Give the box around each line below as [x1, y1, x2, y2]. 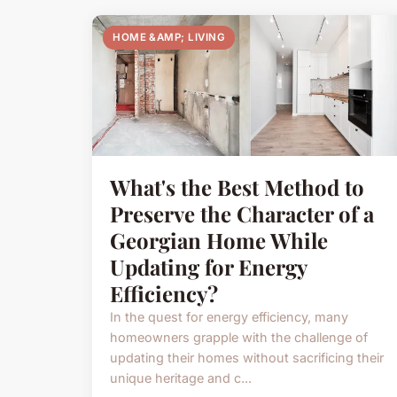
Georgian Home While [110, 225, 328, 254]
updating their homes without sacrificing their [110, 349, 384, 365]
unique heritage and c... [110, 370, 252, 385]
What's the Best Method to [110, 172, 364, 201]
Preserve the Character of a [110, 198, 374, 228]
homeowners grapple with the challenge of [110, 329, 368, 345]
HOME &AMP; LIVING [113, 31, 226, 44]
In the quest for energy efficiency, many [110, 308, 348, 324]
